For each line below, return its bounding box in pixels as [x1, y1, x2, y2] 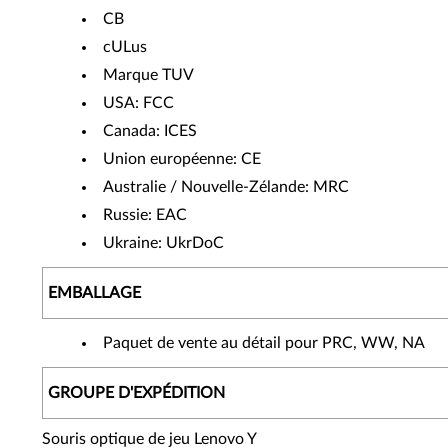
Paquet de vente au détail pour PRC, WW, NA [103, 335, 425, 351]
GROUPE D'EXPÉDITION [48, 385, 225, 401]
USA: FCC [103, 95, 174, 111]
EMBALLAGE [48, 285, 141, 301]
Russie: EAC [103, 207, 187, 223]
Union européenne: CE [103, 151, 261, 167]
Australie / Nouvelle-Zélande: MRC [103, 179, 349, 195]
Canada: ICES [103, 123, 197, 139]
